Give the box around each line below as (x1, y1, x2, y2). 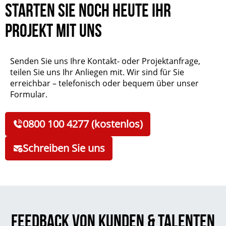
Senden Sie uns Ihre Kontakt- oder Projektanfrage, (10, 55, 200, 67)
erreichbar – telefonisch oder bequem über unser (10, 78, 199, 89)
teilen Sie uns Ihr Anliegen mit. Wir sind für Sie (10, 67, 184, 78)
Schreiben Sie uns (23, 141, 105, 155)
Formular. (10, 89, 47, 100)
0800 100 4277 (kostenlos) (23, 117, 143, 131)
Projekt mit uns (5, 20, 102, 41)
